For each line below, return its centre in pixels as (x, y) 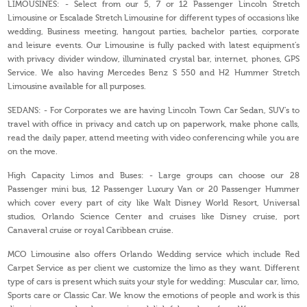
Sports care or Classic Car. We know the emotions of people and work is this (153, 296)
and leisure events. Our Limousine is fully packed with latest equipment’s (153, 46)
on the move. (33, 152)
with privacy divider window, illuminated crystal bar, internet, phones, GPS (153, 59)
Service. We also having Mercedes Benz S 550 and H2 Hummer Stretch (153, 73)
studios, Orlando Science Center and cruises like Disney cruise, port (153, 217)
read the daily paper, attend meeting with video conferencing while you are (153, 138)
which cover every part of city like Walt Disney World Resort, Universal (153, 203)
